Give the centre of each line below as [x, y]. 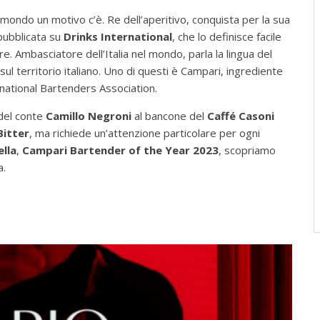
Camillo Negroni [89, 116]
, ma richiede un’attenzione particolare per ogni [145, 133]
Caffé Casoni [241, 116]
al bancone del [169, 116]
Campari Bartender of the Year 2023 [120, 150]
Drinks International [118, 37]
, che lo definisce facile [227, 37]
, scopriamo [247, 150]
